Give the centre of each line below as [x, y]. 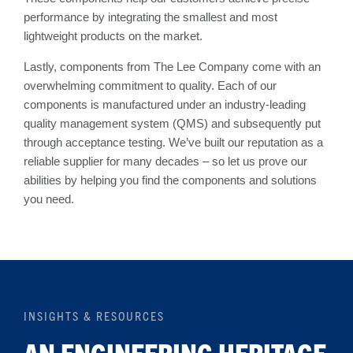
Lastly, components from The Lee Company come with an [172, 67]
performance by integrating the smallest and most [150, 17]
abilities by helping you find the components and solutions [170, 180]
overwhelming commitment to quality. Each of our [150, 85]
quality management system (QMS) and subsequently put [172, 123]
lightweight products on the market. [113, 36]
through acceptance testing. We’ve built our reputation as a [173, 142]
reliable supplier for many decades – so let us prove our [165, 161]
